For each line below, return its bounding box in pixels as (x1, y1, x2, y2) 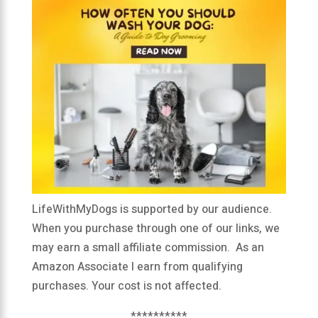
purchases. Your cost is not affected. (31, 278, 221, 295)
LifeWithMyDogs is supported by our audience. (31, 201, 272, 219)
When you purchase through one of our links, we (31, 220, 280, 238)
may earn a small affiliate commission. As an (31, 239, 264, 257)
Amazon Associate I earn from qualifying (31, 258, 243, 276)
